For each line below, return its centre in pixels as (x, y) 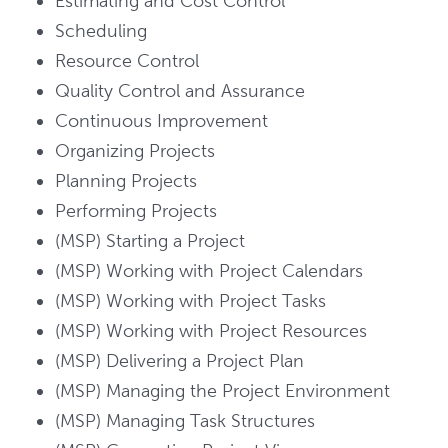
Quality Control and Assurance (179, 91)
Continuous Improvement (161, 121)
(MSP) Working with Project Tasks (190, 301)
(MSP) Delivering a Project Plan (179, 361)
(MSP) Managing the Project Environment (222, 391)
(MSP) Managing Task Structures (184, 421)
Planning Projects (125, 181)
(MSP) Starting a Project (149, 241)
